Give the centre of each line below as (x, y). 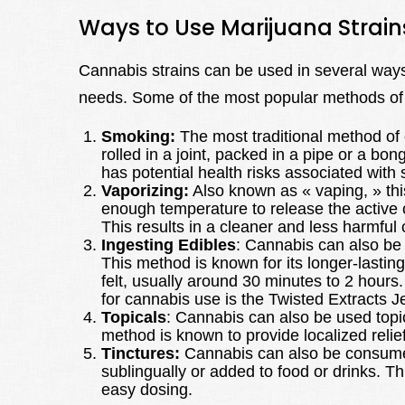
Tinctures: (141, 354)
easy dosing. (147, 390)
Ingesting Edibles (169, 245)
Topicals (134, 318)
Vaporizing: (145, 191)
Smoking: (138, 137)
